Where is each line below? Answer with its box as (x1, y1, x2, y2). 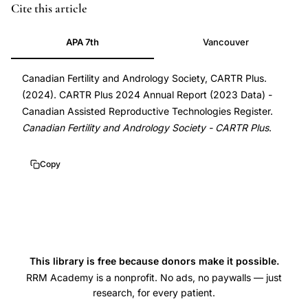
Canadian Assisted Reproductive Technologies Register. (22, 105, 273, 117)
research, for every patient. (93, 287, 215, 298)
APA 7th (66, 36, 99, 47)
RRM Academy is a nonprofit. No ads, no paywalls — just (26, 272, 282, 283)
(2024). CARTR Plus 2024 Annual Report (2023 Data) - (22, 89, 272, 100)
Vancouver (202, 36, 249, 47)
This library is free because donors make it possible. (29, 255, 279, 267)
